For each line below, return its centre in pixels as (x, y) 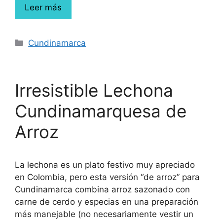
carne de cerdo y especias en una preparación (107, 202)
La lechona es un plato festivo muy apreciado (105, 165)
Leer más (43, 7)
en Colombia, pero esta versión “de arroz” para (107, 177)
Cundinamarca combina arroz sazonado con (102, 189)
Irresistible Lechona (94, 90)
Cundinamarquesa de (101, 111)
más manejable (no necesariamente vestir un (104, 214)
